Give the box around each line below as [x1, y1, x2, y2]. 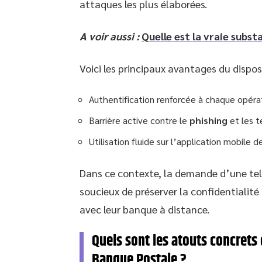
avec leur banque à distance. [80, 202, 209, 216]
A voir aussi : [80, 29, 139, 43]
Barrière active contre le [89, 113, 189, 126]
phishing [189, 113, 227, 126]
